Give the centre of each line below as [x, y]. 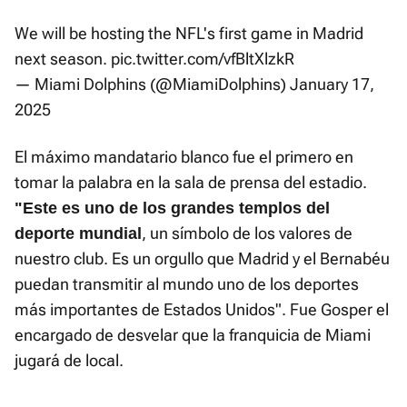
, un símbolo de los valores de [247, 233]
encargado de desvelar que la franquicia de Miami [193, 335]
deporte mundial [78, 234]
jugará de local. [69, 361]
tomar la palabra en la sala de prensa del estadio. [191, 183]
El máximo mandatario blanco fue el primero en [184, 157]
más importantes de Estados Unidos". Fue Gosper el [202, 310]
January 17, [332, 84]
